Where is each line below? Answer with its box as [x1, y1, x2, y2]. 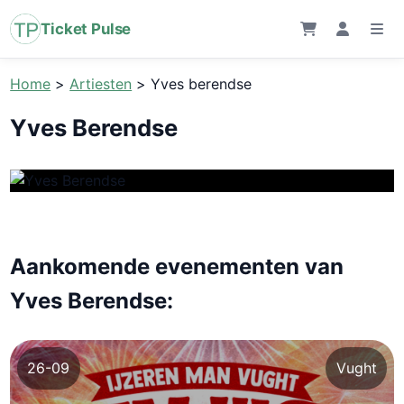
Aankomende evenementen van [10, 252, 344, 280]
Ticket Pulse [41, 20, 132, 38]
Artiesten [69, 75, 133, 93]
